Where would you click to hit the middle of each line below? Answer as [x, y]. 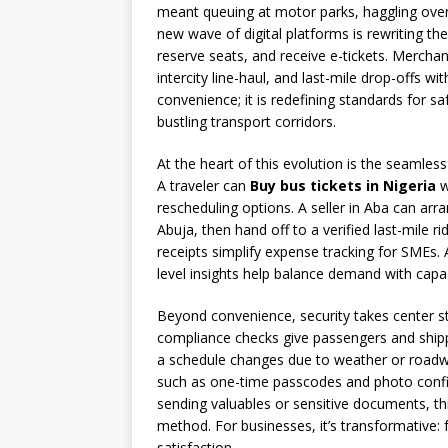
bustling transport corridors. [246, 121]
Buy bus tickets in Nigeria [343, 185]
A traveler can [203, 185]
